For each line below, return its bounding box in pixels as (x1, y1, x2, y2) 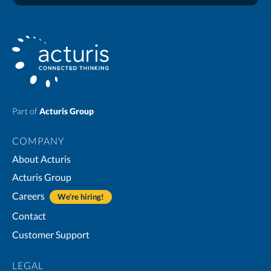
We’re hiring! (57, 192, 104, 202)
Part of (12, 105, 39, 116)
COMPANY (12, 134, 65, 146)
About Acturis (12, 152, 71, 165)
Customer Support (12, 228, 90, 240)
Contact (12, 210, 46, 222)
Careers (12, 190, 47, 202)
